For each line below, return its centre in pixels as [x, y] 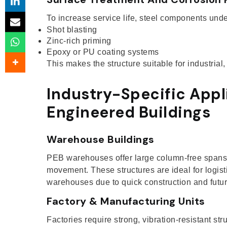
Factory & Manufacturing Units [126, 201]
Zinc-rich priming [79, 41]
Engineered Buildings [128, 112]
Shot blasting [72, 29]
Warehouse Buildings [101, 139]
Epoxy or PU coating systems [103, 52]
